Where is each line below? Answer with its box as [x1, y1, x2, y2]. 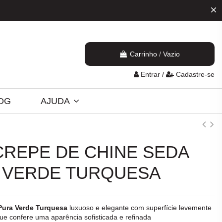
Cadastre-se [176, 70, 215, 79]
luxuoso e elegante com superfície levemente [67, 204, 212, 212]
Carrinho [130, 50, 158, 58]
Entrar [141, 70, 160, 79]
